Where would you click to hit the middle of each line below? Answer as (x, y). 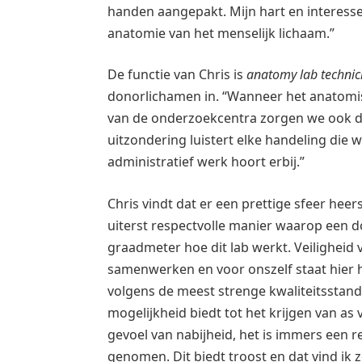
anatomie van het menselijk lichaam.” (221, 33)
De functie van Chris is (177, 75)
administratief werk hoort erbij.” (206, 162)
